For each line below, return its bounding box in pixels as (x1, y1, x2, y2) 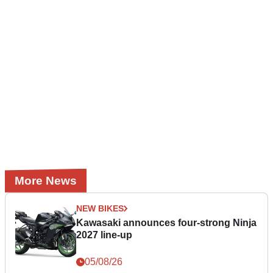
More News (15, 174, 77, 187)
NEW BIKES (76, 203, 124, 213)
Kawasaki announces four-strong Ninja (76, 217, 257, 228)
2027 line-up (76, 229, 132, 240)
